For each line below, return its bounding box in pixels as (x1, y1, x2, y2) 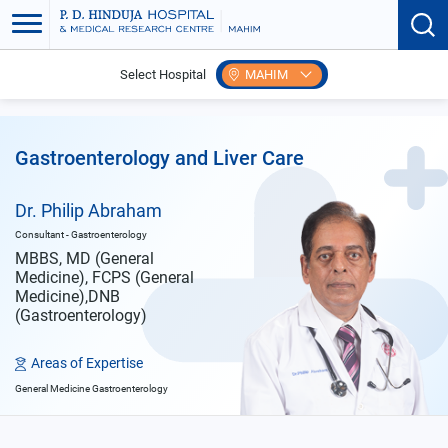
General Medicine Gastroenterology (15, 382, 168, 396)
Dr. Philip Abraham (15, 200, 162, 221)
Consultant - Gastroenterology (15, 228, 147, 241)
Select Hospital (120, 67, 206, 82)
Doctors (68, 79, 110, 93)
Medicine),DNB (15, 287, 120, 306)
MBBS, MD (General (15, 249, 154, 268)
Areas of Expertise (31, 355, 143, 371)
